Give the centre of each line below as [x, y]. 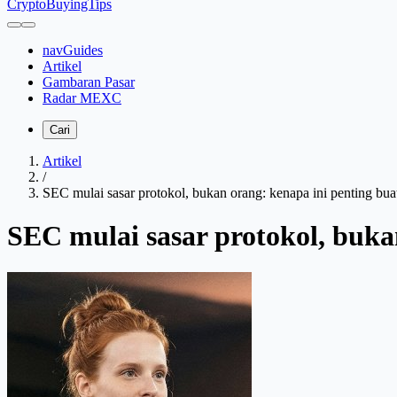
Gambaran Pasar [89, 82]
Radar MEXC [82, 98]
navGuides [73, 50]
